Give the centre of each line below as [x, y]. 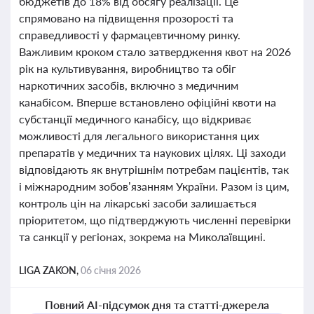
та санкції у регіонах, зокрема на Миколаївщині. [142, 237]
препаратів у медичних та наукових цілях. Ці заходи [152, 152]
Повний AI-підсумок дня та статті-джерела [157, 305]
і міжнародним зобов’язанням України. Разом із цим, [154, 186]
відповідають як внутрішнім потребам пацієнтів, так [154, 169]
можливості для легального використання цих [139, 136]
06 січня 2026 [111, 270]
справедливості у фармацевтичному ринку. [130, 35]
